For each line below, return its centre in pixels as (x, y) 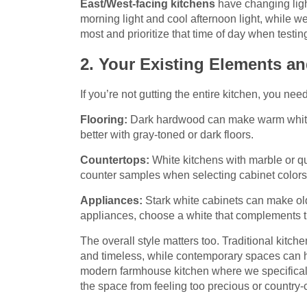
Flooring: (104, 120)
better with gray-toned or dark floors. (167, 135)
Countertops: (115, 160)
